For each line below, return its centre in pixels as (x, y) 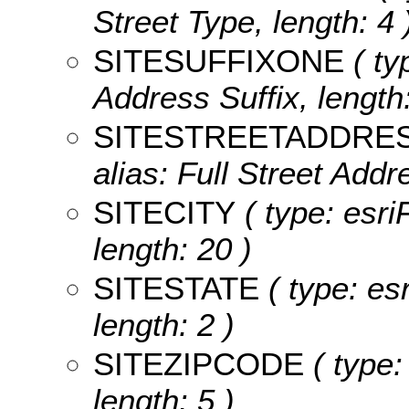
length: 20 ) (173, 248)
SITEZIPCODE (199, 363)
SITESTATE (176, 288)
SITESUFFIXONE (219, 60)
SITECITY (164, 212)
